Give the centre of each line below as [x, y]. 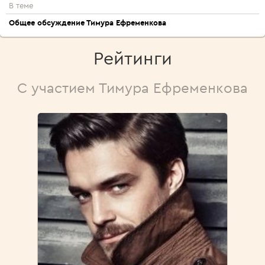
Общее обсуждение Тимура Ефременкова [88, 22]
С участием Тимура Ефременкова [132, 88]
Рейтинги [132, 58]
